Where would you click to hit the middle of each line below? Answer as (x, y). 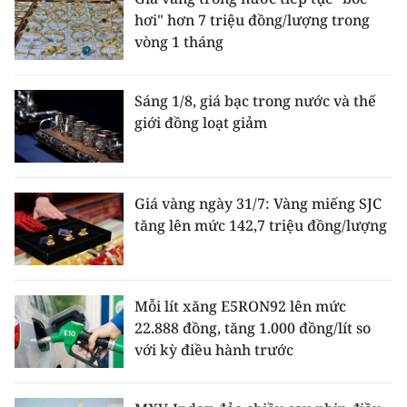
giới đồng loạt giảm (201, 123)
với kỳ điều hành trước (214, 350)
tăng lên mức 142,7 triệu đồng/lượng (261, 225)
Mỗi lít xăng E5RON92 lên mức (240, 306)
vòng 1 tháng (179, 42)
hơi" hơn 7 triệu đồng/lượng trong (252, 20)
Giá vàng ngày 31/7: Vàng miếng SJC (258, 203)
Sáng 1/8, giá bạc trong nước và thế (255, 101)
